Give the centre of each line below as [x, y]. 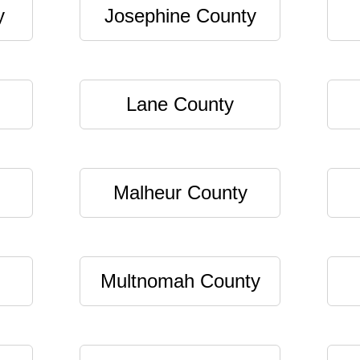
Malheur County [180, 192]
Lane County [180, 104]
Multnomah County [180, 281]
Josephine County [180, 16]
